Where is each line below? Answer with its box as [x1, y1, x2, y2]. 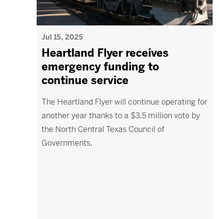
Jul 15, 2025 [42, 33, 84, 42]
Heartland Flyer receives [42, 46, 169, 60]
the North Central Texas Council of [42, 124, 165, 134]
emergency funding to [42, 60, 159, 73]
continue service [42, 74, 129, 87]
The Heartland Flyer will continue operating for [42, 97, 208, 107]
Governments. [42, 138, 93, 148]
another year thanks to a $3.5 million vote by [42, 110, 200, 121]
